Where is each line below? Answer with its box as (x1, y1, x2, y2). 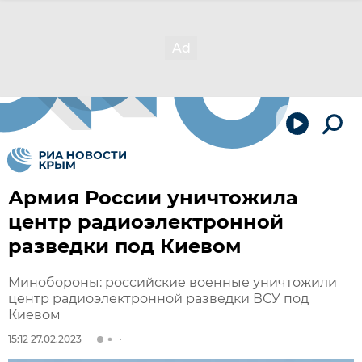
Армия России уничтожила (8, 186, 298, 209)
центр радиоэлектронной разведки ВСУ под (8, 291, 309, 306)
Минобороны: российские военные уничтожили (8, 275, 337, 290)
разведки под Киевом (8, 234, 242, 258)
